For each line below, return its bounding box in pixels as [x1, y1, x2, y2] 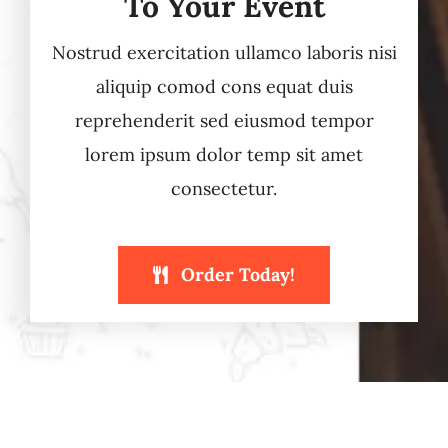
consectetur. [171, 177, 277, 201]
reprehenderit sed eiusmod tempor [74, 109, 374, 133]
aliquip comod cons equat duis [95, 75, 353, 99]
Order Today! [180, 263, 295, 287]
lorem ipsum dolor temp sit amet [85, 143, 363, 167]
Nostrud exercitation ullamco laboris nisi [51, 41, 397, 65]
